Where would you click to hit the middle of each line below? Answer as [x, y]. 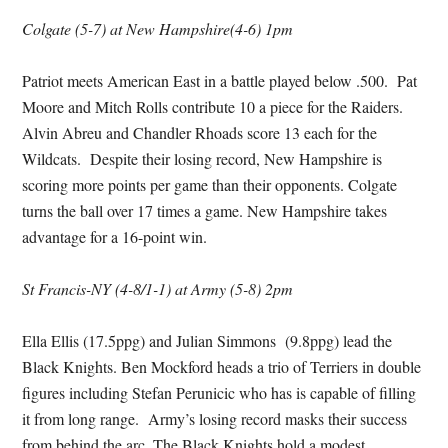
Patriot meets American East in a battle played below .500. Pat [220, 80]
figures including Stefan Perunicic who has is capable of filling [219, 392]
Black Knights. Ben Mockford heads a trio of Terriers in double [222, 366]
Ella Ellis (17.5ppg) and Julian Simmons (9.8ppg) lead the [207, 340]
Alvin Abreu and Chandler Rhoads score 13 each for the [200, 132]
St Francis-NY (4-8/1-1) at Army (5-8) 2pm [158, 288]
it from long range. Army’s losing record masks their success [215, 418]
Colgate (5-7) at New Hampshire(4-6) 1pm [158, 28]
